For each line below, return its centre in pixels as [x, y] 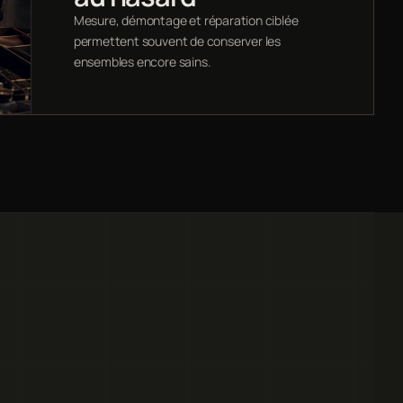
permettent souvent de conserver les [177, 41]
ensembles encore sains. [142, 62]
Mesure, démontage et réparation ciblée [186, 21]
